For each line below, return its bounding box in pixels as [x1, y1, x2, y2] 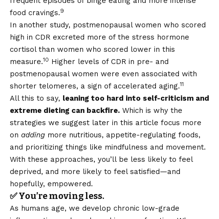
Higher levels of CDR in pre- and [49, 57, 169, 66]
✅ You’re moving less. [10, 191, 104, 202]
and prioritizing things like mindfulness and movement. [10, 143, 208, 152]
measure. [10, 57, 43, 66]
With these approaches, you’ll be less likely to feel [10, 155, 193, 164]
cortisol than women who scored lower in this [10, 45, 175, 54]
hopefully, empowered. [10, 179, 93, 189]
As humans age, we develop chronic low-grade [10, 204, 179, 213]
